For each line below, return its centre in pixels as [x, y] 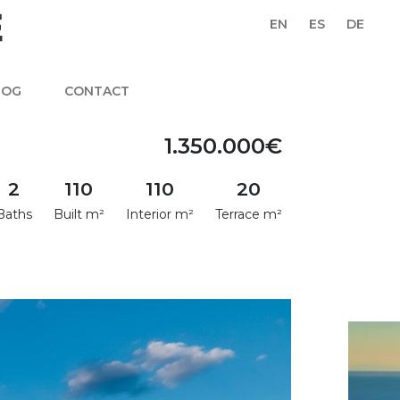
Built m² [79, 214]
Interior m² [159, 214]
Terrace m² [248, 214]
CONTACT [96, 91]
